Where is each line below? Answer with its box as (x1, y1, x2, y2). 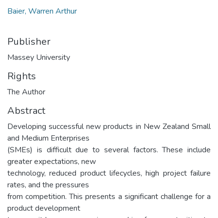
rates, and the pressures (7, 179, 89, 190)
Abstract (7, 104, 45, 117)
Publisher (7, 35, 51, 48)
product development (7, 202, 80, 214)
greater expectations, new (7, 156, 96, 167)
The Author (7, 86, 45, 97)
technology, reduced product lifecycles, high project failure (7, 167, 211, 179)
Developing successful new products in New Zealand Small (7, 121, 211, 132)
